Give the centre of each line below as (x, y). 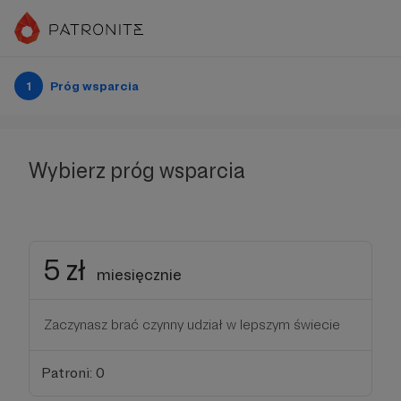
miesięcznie (139, 274)
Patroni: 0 (73, 372)
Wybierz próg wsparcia (137, 171)
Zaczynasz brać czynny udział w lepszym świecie (192, 324)
